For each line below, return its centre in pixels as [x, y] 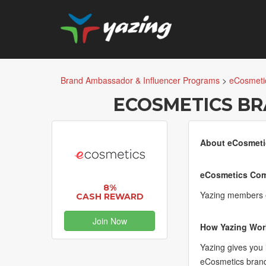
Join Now [110, 221]
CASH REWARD [110, 197]
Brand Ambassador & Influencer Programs [140, 80]
